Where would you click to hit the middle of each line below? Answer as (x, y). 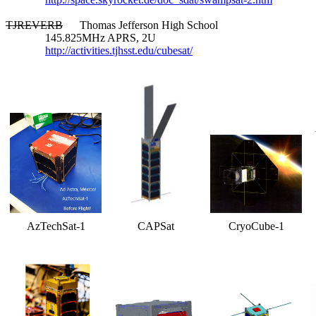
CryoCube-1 (256, 226)
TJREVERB (34, 25)
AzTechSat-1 (56, 226)
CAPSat (156, 226)
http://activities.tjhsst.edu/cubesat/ (119, 50)
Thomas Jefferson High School (140, 25)
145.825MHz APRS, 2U (81, 37)
